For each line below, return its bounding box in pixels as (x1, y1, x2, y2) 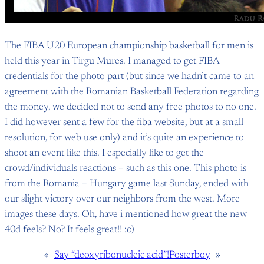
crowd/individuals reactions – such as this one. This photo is (5, 164, 246, 174)
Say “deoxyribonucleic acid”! (54, 250, 169, 260)
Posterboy (169, 250, 210, 260)
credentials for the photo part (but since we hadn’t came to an (5, 72, 254, 82)
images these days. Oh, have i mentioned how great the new (5, 210, 247, 220)
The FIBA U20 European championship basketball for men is (5, 41, 253, 51)
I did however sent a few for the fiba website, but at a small (5, 118, 243, 128)
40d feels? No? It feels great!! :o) (5, 225, 134, 235)
